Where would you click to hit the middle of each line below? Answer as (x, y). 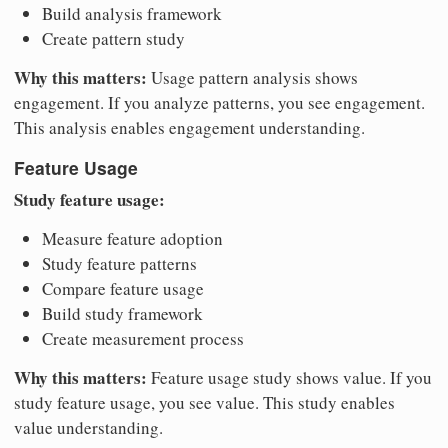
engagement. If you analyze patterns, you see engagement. (219, 102)
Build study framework (122, 313)
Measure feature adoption (132, 238)
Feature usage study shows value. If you (289, 377)
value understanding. (88, 427)
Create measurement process (143, 338)
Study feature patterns (119, 263)
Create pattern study (113, 38)
